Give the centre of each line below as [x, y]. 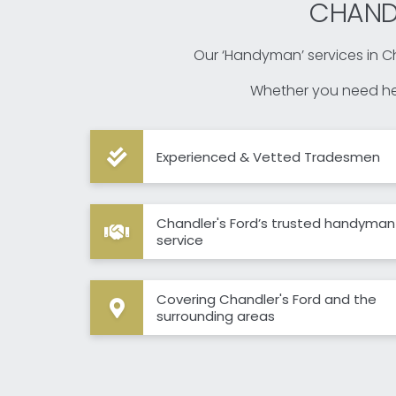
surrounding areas [216, 316]
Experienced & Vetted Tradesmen [268, 156]
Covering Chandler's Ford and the [267, 300]
